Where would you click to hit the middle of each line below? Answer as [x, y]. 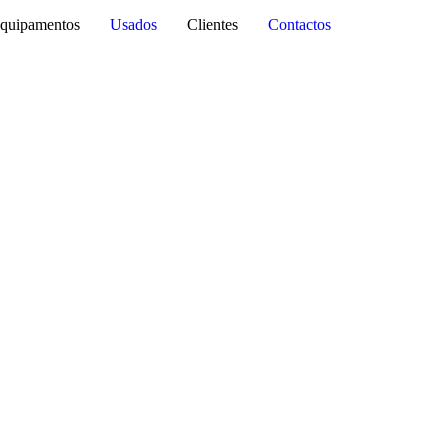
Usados [133, 24]
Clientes [212, 24]
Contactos [299, 24]
